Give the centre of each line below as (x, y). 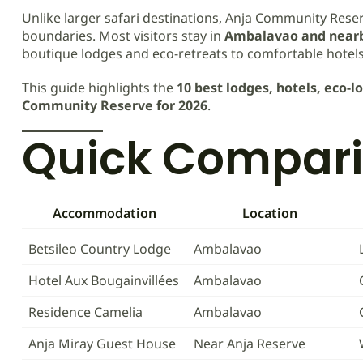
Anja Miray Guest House (102, 344)
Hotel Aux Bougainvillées (104, 280)
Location (270, 213)
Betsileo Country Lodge (100, 249)
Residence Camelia (85, 312)
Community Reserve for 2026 (115, 105)
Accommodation (105, 213)
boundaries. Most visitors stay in (123, 36)
